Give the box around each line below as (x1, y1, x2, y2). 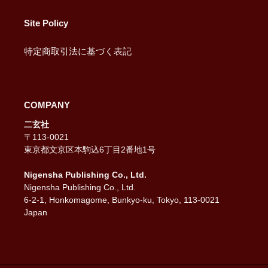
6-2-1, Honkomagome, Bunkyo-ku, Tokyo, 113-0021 (24, 194, 220, 205)
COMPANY (24, 100, 70, 111)
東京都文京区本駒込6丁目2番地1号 (24, 144, 156, 154)
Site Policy (24, 17, 68, 28)
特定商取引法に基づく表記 (24, 46, 132, 57)
